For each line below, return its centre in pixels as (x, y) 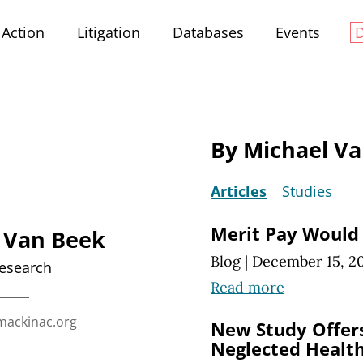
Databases (208, 32)
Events (298, 32)
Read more (248, 287)
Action (23, 32)
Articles (239, 192)
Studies (307, 192)
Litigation (108, 32)
